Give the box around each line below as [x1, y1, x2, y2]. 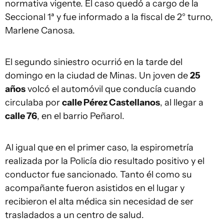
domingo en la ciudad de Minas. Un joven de [5, 70, 190, 81]
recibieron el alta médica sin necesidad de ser [5, 196, 193, 207]
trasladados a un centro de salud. [5, 209, 144, 220]
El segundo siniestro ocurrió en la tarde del [5, 56, 182, 67]
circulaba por [5, 97, 62, 108]
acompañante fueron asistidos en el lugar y [5, 182, 184, 193]
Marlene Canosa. [5, 25, 75, 36]
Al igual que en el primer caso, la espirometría [5, 142, 193, 153]
